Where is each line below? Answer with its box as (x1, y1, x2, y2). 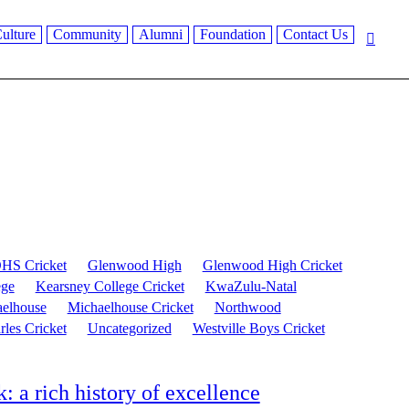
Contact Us (282, 26, 348, 43)
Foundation (199, 26, 266, 43)
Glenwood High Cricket (202, 257, 342, 274)
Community (52, 26, 121, 43)
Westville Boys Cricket (192, 320, 325, 337)
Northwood (214, 299, 281, 316)
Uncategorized (87, 320, 172, 337)
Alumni (138, 26, 183, 43)
